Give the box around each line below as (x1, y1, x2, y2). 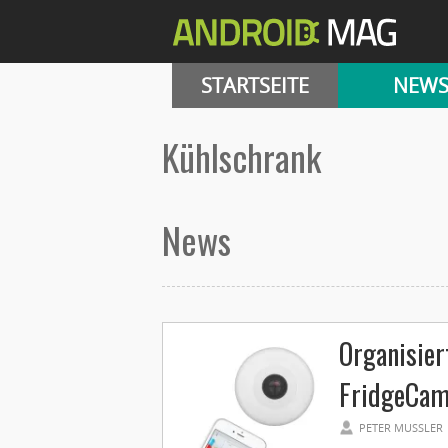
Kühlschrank (179, 130, 321, 183)
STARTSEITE (201, 72, 309, 99)
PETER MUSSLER (359, 420, 436, 435)
